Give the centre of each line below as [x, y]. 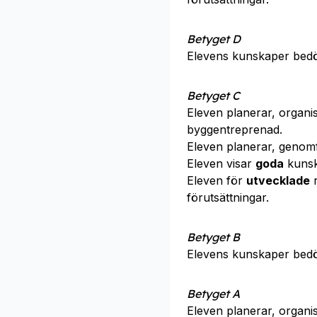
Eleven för [217, 180]
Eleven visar [221, 163]
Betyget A [213, 294]
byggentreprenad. [235, 129]
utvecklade [278, 180]
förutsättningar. [228, 197]
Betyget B [213, 237]
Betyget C [213, 96]
